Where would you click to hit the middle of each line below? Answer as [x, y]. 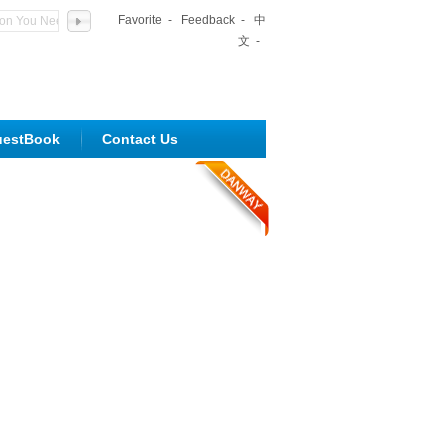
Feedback [208, 20]
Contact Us [140, 139]
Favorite [140, 20]
